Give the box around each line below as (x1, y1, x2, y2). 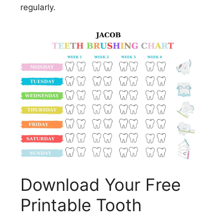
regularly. (20, 2, 56, 12)
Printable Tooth (20, 194, 142, 215)
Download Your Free (20, 174, 181, 195)
